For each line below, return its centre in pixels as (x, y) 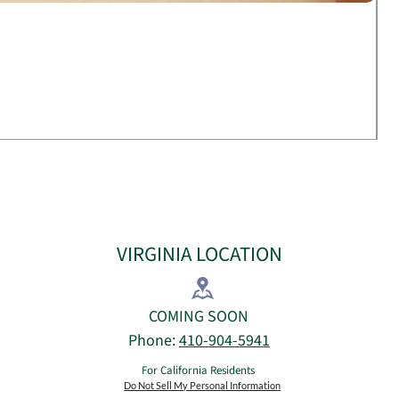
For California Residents (198, 370)
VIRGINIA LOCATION (200, 254)
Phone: (153, 340)
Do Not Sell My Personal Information (203, 385)
